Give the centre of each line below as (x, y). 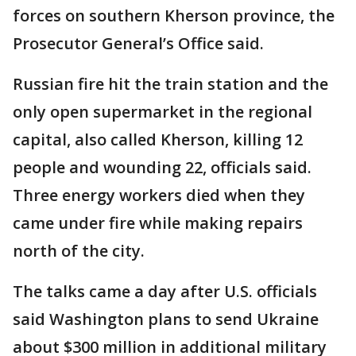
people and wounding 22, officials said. (162, 167)
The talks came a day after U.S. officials (165, 291)
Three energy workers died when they (159, 195)
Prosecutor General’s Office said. (138, 43)
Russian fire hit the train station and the (170, 83)
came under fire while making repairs (158, 222)
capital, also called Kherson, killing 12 (158, 139)
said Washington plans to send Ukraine (166, 319)
